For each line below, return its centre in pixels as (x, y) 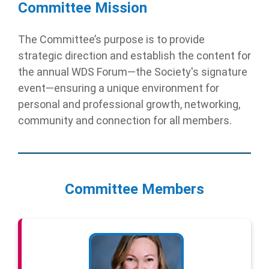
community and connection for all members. (125, 120)
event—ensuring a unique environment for (119, 88)
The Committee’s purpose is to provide (111, 39)
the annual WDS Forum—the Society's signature (133, 72)
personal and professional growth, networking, (129, 104)
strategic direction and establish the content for (134, 56)
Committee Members (134, 189)
